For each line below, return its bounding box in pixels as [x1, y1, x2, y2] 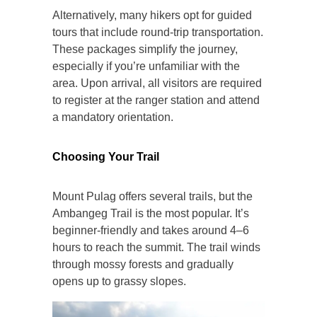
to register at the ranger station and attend [52, 93, 260, 106]
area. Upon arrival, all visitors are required [52, 76, 262, 89]
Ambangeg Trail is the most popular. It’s [52, 207, 249, 219]
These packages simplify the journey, [52, 42, 238, 55]
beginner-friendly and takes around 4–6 [52, 224, 249, 236]
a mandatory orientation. [52, 110, 173, 123]
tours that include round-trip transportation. [52, 25, 263, 38]
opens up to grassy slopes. [52, 275, 186, 287]
